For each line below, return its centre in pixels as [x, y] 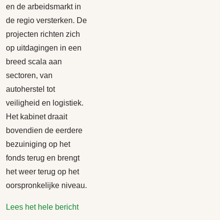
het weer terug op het [42, 172]
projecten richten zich [43, 34]
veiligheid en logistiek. [45, 103]
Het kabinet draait [37, 117]
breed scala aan [34, 62]
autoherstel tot [30, 89]
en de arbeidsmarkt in [43, 7]
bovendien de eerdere [44, 130]
